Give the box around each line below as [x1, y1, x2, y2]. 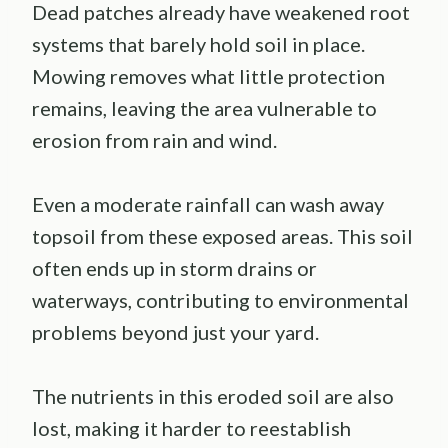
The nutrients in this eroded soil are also [32, 384, 394, 409]
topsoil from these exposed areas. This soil [32, 224, 413, 249]
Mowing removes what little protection [32, 64, 385, 89]
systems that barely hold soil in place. [32, 32, 365, 57]
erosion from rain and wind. [32, 128, 277, 153]
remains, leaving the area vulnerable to [32, 96, 377, 121]
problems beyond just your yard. [32, 320, 319, 345]
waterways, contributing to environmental [32, 288, 409, 313]
